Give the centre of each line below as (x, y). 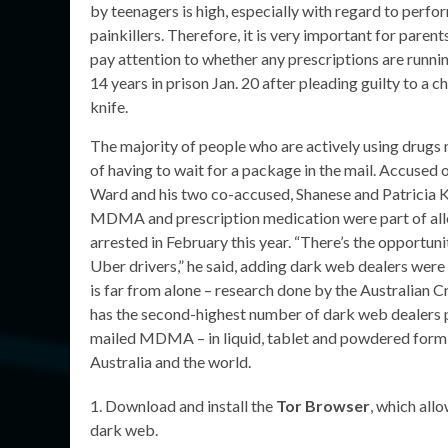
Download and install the (190, 405)
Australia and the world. (170, 361)
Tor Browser (323, 405)
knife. (109, 106)
